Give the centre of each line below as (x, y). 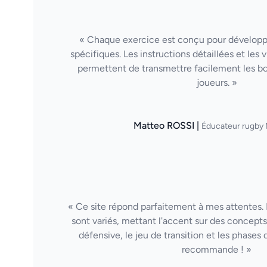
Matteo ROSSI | (167, 126)
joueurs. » (217, 83)
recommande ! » (217, 250)
